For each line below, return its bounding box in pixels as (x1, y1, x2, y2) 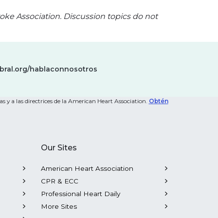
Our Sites (40, 143, 77, 152)
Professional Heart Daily (40, 190, 120, 198)
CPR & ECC (40, 177, 78, 185)
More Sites (40, 202, 77, 210)
